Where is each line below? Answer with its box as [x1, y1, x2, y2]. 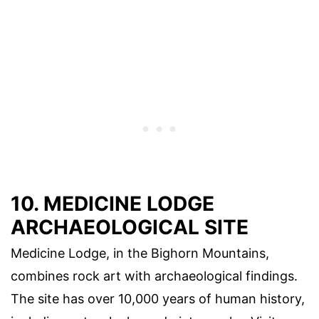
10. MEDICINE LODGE [11, 191, 214, 216]
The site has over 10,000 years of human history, [11, 291, 305, 306]
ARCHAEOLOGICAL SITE [11, 214, 249, 239]
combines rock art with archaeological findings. [11, 268, 298, 283]
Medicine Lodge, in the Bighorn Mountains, [11, 245, 269, 261]
